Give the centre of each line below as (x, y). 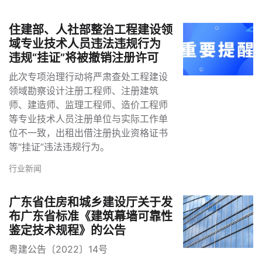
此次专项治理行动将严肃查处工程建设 (88, 77)
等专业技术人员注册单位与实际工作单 (88, 119)
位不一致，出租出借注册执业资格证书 (88, 133)
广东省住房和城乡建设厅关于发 (91, 203)
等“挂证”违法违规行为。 (59, 147)
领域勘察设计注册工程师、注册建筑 (84, 91)
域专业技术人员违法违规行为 (85, 44)
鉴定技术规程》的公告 (67, 231)
